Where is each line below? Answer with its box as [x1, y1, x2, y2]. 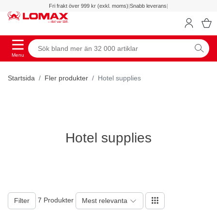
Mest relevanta [82, 196, 127, 204]
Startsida [8, 74, 35, 82]
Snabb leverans [130, 3, 167, 9]
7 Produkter [38, 196, 74, 204]
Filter [14, 196, 30, 204]
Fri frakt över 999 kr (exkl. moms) [49, 3, 128, 9]
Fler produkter [45, 74, 88, 82]
